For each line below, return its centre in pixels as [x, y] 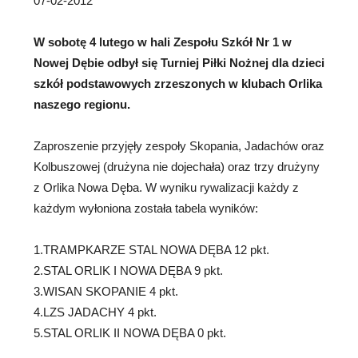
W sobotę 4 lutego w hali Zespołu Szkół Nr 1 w [163, 42]
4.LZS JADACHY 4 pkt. [95, 312]
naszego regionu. [82, 104]
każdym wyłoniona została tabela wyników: [146, 208]
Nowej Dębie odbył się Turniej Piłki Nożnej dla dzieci [179, 63]
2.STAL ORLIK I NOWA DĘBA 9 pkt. [128, 270]
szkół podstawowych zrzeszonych [129, 84]
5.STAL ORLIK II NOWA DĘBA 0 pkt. [130, 333]
